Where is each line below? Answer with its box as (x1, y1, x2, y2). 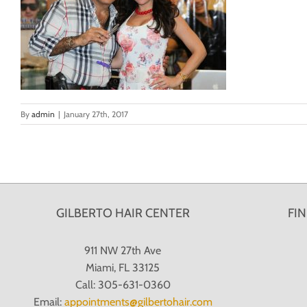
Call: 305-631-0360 (75, 278, 171, 291)
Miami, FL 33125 (86, 260, 160, 274)
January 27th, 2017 (64, 108, 128, 119)
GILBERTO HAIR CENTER (56, 205, 190, 221)
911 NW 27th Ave (84, 243, 162, 257)
